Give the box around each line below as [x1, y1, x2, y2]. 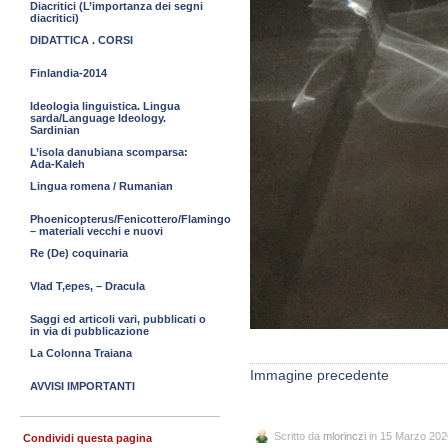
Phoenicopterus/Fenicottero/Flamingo [30, 213, 231, 225]
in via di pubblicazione [30, 325, 149, 337]
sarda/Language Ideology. [30, 112, 166, 124]
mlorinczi [323, 429, 366, 442]
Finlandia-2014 [30, 67, 107, 79]
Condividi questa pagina [23, 432, 152, 444]
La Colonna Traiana [30, 347, 132, 359]
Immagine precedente [250, 367, 389, 384]
